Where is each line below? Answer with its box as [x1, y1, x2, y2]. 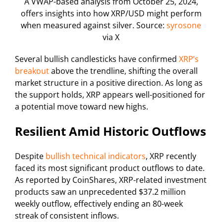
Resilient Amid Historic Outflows [15, 122, 206, 139]
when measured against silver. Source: [21, 19, 166, 31]
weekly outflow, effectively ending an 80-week [15, 198, 183, 209]
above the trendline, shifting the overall [49, 65, 198, 76]
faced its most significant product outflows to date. [15, 162, 205, 173]
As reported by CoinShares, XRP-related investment [15, 174, 207, 185]
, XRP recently [146, 150, 196, 162]
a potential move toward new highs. [15, 101, 148, 112]
